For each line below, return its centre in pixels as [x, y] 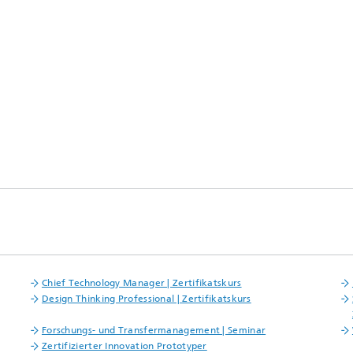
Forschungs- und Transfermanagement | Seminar [154, 331]
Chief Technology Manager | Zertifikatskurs [141, 283]
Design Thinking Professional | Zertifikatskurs [146, 299]
